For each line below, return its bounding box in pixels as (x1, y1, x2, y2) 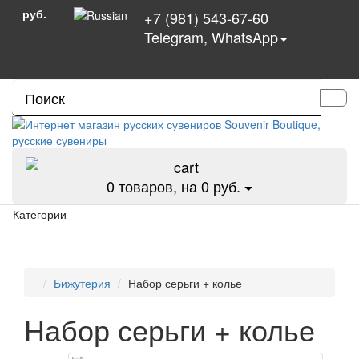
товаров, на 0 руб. (115, 175, 240, 196)
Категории (13, 206, 67, 222)
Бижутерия (54, 275, 111, 291)
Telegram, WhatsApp (144, 26, 278, 47)
